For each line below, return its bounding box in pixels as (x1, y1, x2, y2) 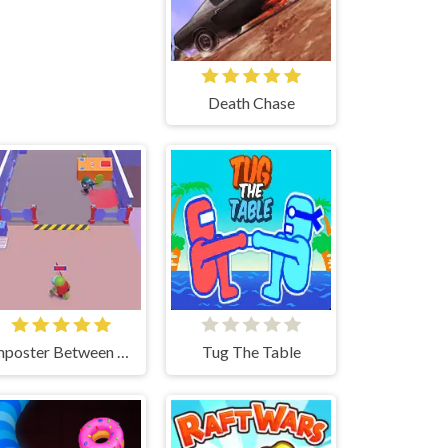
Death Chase (207, 92, 295, 112)
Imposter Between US (116, 341, 129, 361)
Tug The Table (201, 341, 301, 361)
